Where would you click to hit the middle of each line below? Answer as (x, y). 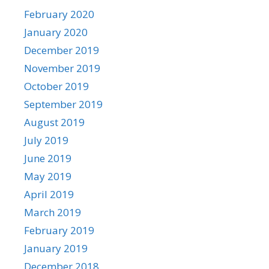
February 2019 (59, 230)
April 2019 (49, 194)
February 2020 (59, 14)
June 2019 (48, 158)
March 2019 (53, 212)
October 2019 (56, 86)
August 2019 (54, 122)
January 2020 (56, 32)
